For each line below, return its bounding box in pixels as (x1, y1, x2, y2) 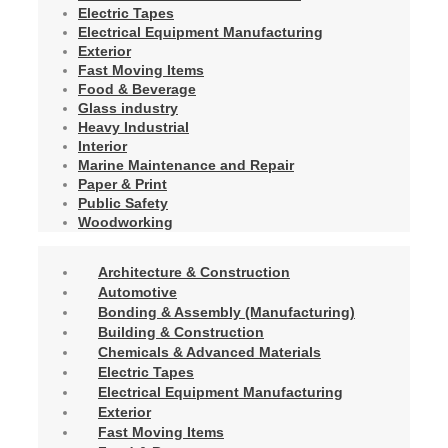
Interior (78, 137, 127, 154)
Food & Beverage (78, 80, 196, 97)
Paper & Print (78, 175, 167, 192)
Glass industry (78, 99, 178, 116)
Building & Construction (98, 323, 264, 340)
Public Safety (78, 194, 168, 211)
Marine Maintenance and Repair (78, 156, 294, 173)
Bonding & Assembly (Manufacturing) (98, 303, 355, 320)
